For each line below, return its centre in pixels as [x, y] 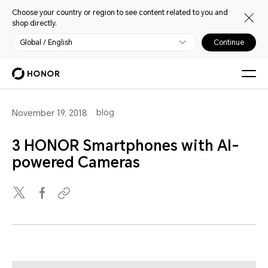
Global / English [46, 42]
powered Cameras [76, 163]
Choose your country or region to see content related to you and [120, 13]
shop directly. [34, 23]
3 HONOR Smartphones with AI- [126, 146]
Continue [229, 42]
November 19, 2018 [50, 113]
